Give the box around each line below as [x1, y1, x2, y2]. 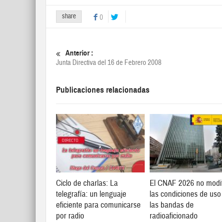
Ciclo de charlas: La [56, 178, 118, 189]
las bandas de [150, 200, 194, 211]
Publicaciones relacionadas [56, 85, 150, 95]
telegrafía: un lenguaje [56, 189, 126, 200]
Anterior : [65, 49, 93, 57]
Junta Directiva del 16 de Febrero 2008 [56, 58, 162, 67]
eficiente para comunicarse [56, 200, 141, 211]
